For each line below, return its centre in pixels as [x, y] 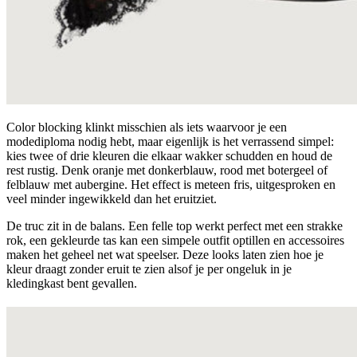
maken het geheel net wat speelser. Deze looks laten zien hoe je [165, 254]
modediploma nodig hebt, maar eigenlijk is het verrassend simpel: [170, 141]
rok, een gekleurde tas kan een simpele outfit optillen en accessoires [175, 240]
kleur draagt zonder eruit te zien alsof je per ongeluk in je [149, 269]
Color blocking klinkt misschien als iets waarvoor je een [147, 127]
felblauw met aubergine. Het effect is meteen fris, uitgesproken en [171, 184]
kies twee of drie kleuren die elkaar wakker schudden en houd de [169, 155]
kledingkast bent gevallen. [72, 283]
